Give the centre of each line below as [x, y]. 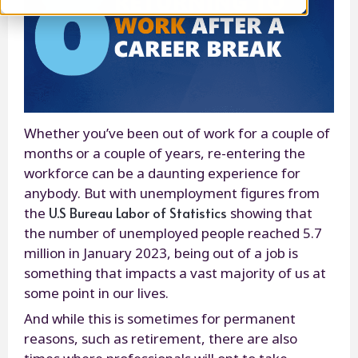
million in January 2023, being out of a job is [161, 253]
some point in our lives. [96, 292]
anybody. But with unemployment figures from [172, 193]
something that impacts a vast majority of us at [175, 272]
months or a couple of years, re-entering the [165, 153]
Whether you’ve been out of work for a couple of [177, 133]
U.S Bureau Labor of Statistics [138, 212]
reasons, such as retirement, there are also [161, 338]
